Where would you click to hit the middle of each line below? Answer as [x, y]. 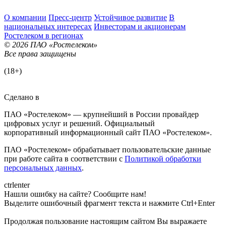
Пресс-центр [70, 17]
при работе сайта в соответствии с [64, 158]
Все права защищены [40, 53]
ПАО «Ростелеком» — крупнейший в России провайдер [101, 114]
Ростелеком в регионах [44, 35]
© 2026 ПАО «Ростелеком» [51, 44]
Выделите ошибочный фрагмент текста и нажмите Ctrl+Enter [109, 203]
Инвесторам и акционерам [140, 26]
